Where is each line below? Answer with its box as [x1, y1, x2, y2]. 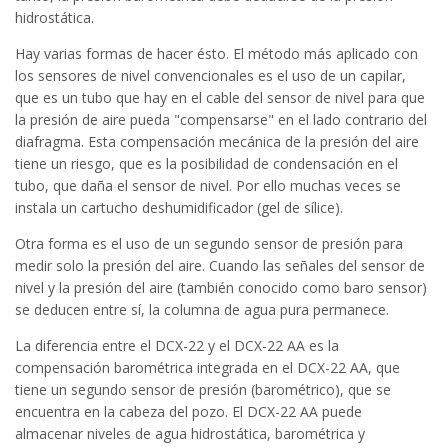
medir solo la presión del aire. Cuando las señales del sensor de [15, 255, 425, 275]
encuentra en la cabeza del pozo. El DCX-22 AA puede [15, 401, 362, 421]
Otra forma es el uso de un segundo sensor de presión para [15, 233, 403, 253]
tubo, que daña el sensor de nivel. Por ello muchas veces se [15, 175, 401, 195]
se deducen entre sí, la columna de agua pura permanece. [15, 299, 389, 319]
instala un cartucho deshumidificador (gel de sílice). [15, 197, 343, 217]
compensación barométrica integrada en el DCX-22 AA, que [15, 357, 400, 377]
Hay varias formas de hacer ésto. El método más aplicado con [15, 43, 418, 63]
